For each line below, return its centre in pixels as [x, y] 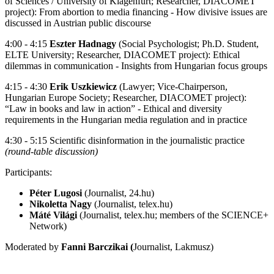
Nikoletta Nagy [61, 204]
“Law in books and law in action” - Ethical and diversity [113, 109]
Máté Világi [53, 215]
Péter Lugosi [56, 193]
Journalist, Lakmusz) [173, 247]
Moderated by [33, 247]
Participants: [28, 172]
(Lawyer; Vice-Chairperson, [172, 87]
